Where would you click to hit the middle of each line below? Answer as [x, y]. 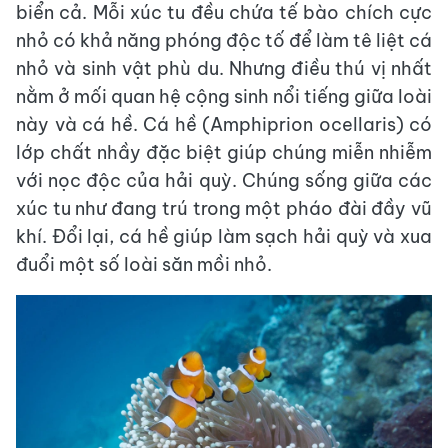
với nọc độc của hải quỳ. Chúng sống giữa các [224, 180]
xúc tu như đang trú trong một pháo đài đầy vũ [224, 208]
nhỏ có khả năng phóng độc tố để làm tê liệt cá [224, 40]
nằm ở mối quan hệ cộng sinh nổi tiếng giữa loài [224, 96]
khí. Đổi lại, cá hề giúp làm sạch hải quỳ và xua [224, 236]
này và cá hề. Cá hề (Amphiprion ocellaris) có [224, 124]
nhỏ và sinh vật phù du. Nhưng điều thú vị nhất [224, 68]
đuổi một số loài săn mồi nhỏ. [144, 264]
